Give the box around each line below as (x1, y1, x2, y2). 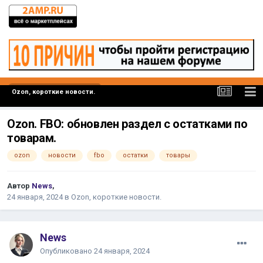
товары (166, 151, 190, 160)
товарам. (7, 131, 56, 146)
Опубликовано (40, 246, 94, 255)
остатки (123, 151, 148, 160)
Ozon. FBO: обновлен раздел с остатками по (7, 117, 248, 131)
